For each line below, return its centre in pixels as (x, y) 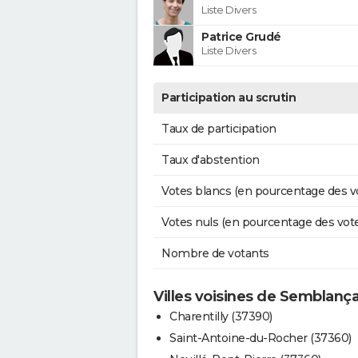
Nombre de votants (215, 253)
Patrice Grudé (241, 36)
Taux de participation (219, 128)
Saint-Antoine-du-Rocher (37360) (261, 338)
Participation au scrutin (229, 97)
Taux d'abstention (211, 159)
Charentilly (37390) (221, 316)
